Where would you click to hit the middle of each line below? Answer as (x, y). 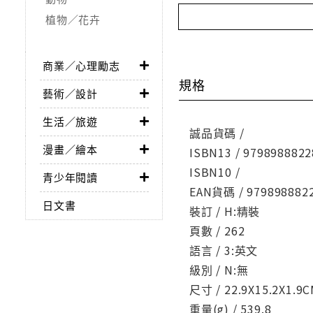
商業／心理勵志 (81, 65)
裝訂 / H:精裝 (225, 211)
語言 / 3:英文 (224, 250)
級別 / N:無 (219, 269)
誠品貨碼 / (217, 132)
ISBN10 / (215, 172)
